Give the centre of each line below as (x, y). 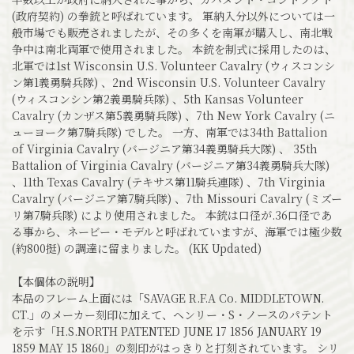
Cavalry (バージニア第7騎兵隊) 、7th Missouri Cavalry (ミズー (177, 198)
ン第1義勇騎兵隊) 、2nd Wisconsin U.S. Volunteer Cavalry (169, 82)
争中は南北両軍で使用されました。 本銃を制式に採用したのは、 (174, 49)
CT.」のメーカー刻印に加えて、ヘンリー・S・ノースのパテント (172, 314)
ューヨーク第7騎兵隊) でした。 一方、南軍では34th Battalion (170, 132)
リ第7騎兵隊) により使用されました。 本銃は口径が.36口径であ (172, 215)
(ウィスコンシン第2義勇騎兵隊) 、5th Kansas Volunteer (158, 98)
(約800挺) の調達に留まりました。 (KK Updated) (137, 248)
